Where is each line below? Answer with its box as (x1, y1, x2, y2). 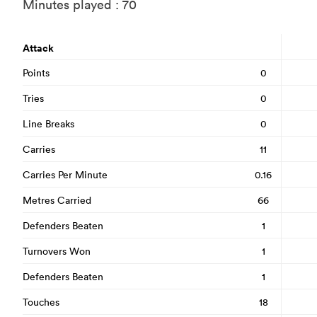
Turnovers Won (23, 244, 91, 258)
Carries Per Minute (23, 168, 108, 181)
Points (23, 66, 50, 79)
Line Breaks (23, 117, 74, 130)
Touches (23, 295, 59, 309)
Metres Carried (23, 193, 91, 207)
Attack (23, 41, 54, 55)
